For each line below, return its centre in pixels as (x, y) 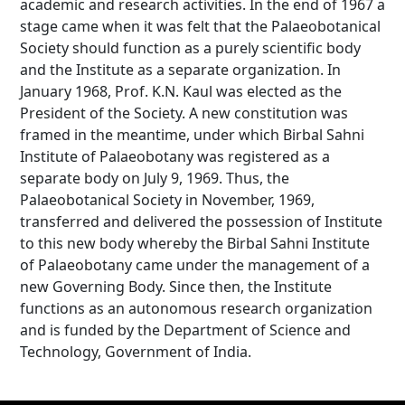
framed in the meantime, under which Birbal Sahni (192, 134)
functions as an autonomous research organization (196, 308)
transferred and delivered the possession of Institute (201, 221)
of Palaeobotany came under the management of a (195, 264)
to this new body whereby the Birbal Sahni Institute (195, 243)
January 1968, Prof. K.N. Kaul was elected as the (181, 91)
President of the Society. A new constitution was (184, 113)
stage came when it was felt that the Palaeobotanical (200, 26)
